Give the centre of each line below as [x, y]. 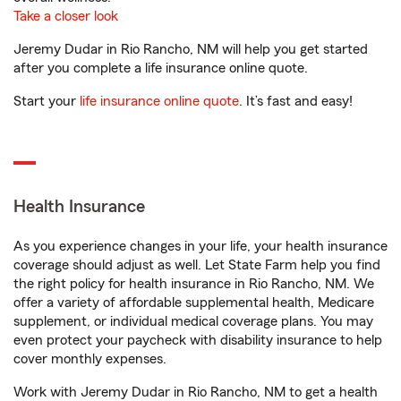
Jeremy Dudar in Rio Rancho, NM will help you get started [191, 49]
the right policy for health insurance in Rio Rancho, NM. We [194, 284]
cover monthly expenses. [90, 359]
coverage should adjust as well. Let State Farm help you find [197, 265]
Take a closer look [66, 16]
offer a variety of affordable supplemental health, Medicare [194, 303]
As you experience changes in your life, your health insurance [200, 246]
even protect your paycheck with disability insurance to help [198, 340]
